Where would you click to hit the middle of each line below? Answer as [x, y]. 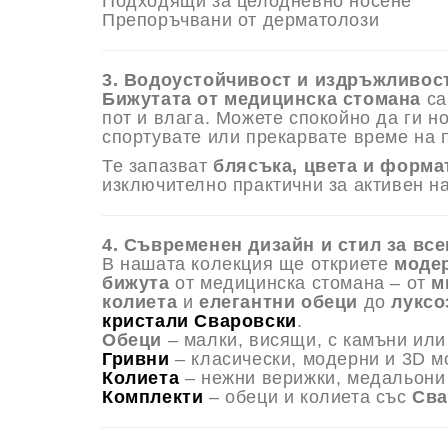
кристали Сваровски [199, 321]
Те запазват [158, 166]
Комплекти [153, 397]
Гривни [136, 359]
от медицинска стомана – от [300, 283]
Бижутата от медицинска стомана [261, 99]
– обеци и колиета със [308, 397]
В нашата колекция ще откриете [248, 264]
